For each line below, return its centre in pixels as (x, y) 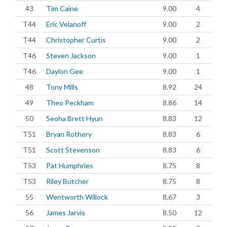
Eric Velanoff (66, 24)
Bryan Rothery (69, 134)
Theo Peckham (70, 103)
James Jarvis (66, 213)
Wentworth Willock (77, 197)
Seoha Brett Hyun (74, 118)
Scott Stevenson (73, 150)
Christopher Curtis (76, 40)
